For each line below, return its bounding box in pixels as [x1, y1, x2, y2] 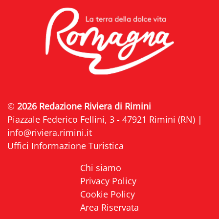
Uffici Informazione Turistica [7, 139, 124, 152]
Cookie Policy [80, 188, 135, 200]
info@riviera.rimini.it [7, 126, 92, 138]
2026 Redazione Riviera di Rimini [17, 100, 151, 112]
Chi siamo [80, 161, 121, 174]
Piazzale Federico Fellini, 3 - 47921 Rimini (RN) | [7, 113, 202, 125]
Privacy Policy [80, 175, 136, 187]
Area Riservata [80, 201, 139, 213]
